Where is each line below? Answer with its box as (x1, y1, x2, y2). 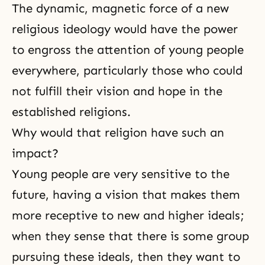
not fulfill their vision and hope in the (12, 84, 222, 98)
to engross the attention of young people (12, 43, 244, 57)
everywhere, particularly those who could (12, 63, 243, 77)
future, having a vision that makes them (12, 188, 240, 202)
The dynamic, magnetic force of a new (12, 1, 229, 15)
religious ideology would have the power (12, 22, 238, 36)
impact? (12, 146, 59, 160)
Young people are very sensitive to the (12, 167, 230, 181)
